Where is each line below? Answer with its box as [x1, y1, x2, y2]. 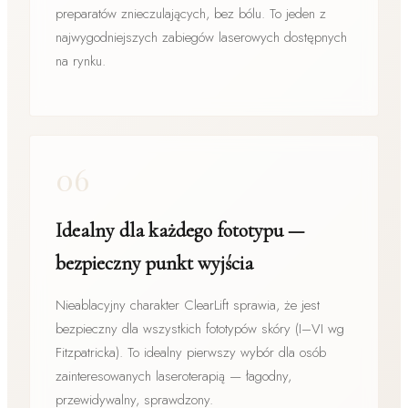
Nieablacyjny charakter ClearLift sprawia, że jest [56, 294, 320, 315]
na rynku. [56, 50, 106, 71]
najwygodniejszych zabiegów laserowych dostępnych [56, 26, 347, 47]
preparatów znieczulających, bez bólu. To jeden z [56, 3, 326, 24]
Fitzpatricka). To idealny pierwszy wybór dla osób [56, 342, 326, 362]
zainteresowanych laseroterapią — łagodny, [56, 365, 291, 386]
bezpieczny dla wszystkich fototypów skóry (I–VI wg [56, 318, 344, 339]
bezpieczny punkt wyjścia [56, 250, 253, 275]
